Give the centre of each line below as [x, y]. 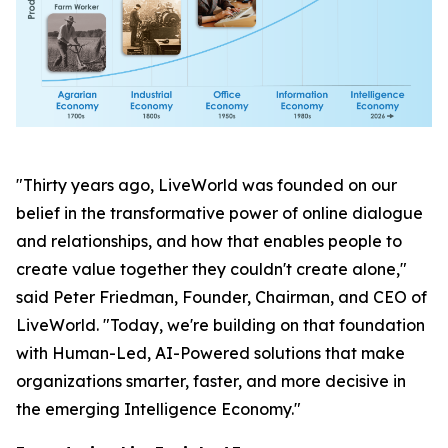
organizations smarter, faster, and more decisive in [211, 381]
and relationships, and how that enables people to [209, 241]
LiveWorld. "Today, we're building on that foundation [220, 325]
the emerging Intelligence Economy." [158, 409]
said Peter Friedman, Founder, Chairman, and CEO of [221, 297]
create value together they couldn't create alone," [211, 269]
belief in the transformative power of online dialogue [219, 213]
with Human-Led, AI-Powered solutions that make [210, 353]
